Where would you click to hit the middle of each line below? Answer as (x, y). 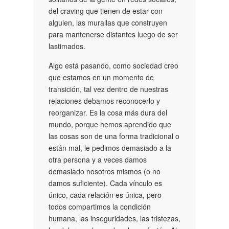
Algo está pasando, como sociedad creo (113, 65)
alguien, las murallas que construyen (108, 22)
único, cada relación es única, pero (105, 194)
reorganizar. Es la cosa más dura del (108, 112)
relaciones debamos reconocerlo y (104, 100)
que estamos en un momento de (101, 77)
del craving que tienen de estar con (106, 10)
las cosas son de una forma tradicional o (114, 136)
